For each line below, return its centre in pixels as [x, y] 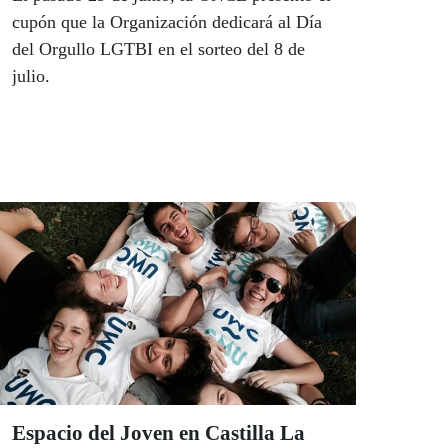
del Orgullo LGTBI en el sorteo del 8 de [158, 49]
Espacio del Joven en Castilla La [158, 433]
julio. [31, 76]
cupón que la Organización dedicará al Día [167, 22]
